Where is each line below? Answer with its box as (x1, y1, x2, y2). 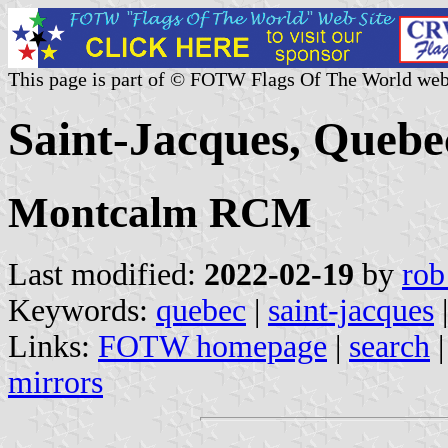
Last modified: (8, 256, 204, 292)
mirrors (8, 364, 103, 400)
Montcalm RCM (8, 188, 312, 236)
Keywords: (8, 292, 156, 328)
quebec (156, 292, 246, 328)
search (349, 328, 430, 364)
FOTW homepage (98, 328, 327, 364)
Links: (8, 328, 98, 364)
